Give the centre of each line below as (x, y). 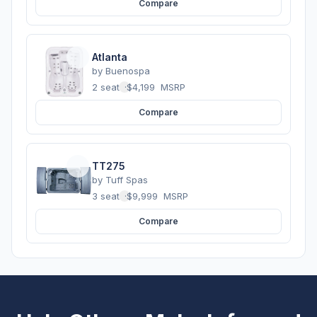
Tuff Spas (127, 179)
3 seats (108, 196)
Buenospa (128, 70)
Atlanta (110, 57)
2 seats (108, 87)
